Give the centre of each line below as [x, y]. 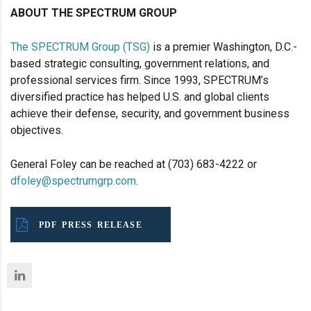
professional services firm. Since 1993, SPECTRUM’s [140, 81]
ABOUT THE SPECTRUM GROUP [94, 13]
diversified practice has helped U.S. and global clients [140, 97]
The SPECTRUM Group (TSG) [80, 47]
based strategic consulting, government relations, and [140, 64]
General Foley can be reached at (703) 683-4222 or [134, 165]
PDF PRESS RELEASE [91, 225]
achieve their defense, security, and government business [150, 114]
